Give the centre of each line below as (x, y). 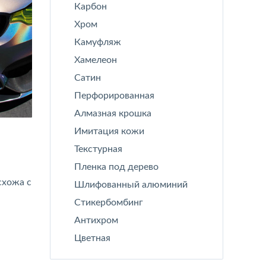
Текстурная (98, 149)
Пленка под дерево (116, 167)
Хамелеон (95, 60)
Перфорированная (114, 96)
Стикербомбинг (108, 202)
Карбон (90, 7)
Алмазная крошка (113, 113)
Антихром (96, 220)
